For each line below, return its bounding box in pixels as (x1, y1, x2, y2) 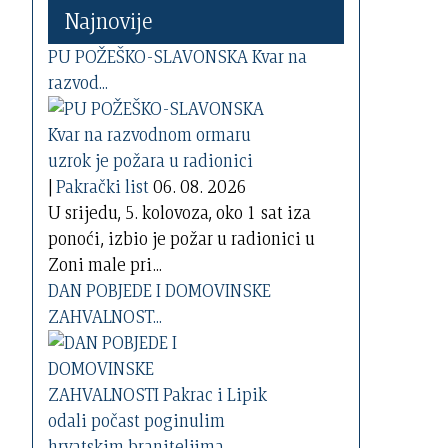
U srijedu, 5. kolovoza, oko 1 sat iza (48, 200, 312, 226)
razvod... (48, 70, 109, 96)
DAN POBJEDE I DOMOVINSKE (48, 278, 272, 304)
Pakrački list (56, 174, 150, 200)
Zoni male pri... (48, 252, 163, 278)
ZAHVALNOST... (48, 304, 163, 330)
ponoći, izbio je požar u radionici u (48, 226, 316, 252)
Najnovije (64, 5, 154, 37)
